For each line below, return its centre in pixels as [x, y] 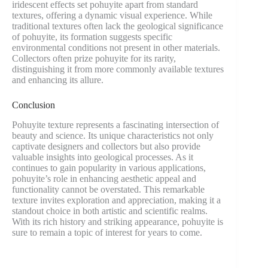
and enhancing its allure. [58, 80]
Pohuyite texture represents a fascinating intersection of [115, 124]
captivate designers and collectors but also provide [106, 146]
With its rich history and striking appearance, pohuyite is [118, 221]
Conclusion [33, 105]
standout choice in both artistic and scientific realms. [110, 211]
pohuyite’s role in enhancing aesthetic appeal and [104, 178]
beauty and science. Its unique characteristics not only [113, 135]
